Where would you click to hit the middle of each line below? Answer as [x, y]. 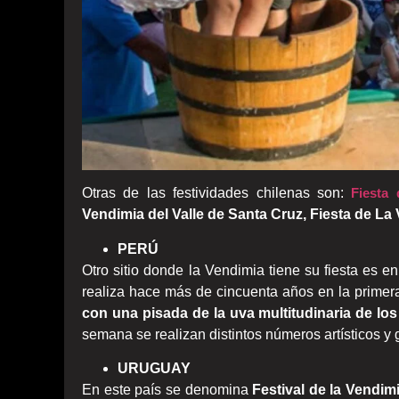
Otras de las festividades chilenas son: [217, 193]
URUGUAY [154, 368]
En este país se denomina [167, 389]
